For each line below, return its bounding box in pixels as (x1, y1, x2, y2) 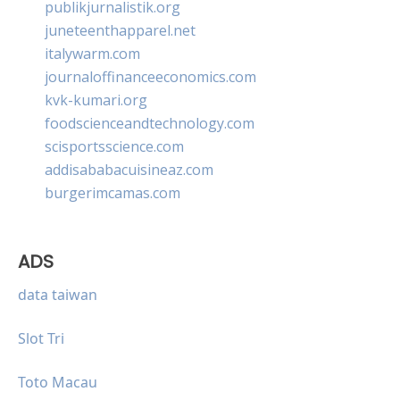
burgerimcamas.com (45, 182, 180, 203)
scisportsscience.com (45, 136, 184, 156)
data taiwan (18, 284, 97, 304)
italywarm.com (45, 43, 140, 63)
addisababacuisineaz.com (45, 159, 213, 179)
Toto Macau (18, 371, 97, 392)
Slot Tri (18, 328, 64, 348)
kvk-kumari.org (45, 89, 147, 110)
